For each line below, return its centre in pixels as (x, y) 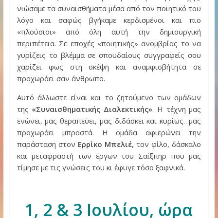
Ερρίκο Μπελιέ (105, 144)
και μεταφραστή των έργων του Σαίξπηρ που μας (109, 156)
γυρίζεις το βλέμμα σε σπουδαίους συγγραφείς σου (109, 55)
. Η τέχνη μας (177, 109)
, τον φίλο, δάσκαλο (166, 144)
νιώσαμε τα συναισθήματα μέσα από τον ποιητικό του (109, 8)
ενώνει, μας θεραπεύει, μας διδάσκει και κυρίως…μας (109, 121)
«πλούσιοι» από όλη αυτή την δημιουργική (109, 32)
